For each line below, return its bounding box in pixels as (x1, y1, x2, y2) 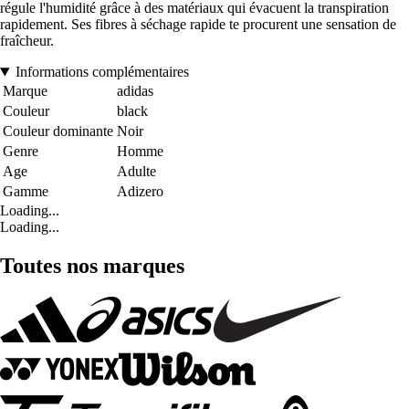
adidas (117, 83, 153, 100)
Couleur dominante (3, 123, 113, 140)
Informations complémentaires (15, 64, 189, 80)
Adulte (117, 163, 156, 180)
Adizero (117, 184, 163, 200)
